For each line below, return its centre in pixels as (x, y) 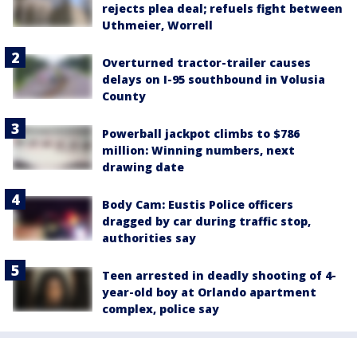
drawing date (143, 167)
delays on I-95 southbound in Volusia (214, 79)
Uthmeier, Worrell (157, 25)
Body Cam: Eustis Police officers (198, 204)
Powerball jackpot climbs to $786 (201, 133)
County (124, 96)
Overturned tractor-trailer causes (206, 62)
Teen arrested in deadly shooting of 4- (219, 275)
